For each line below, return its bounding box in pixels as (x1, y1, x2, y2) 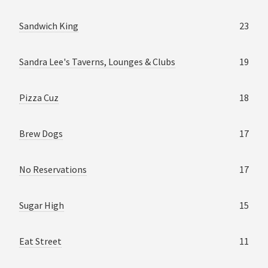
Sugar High (19, 199, 64, 211)
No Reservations (19, 163, 87, 175)
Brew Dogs (19, 127, 63, 139)
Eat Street (19, 234, 62, 247)
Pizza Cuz (19, 91, 59, 103)
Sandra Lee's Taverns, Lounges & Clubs (19, 55, 175, 68)
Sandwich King (19, 19, 78, 32)
